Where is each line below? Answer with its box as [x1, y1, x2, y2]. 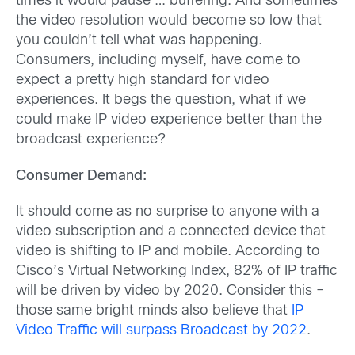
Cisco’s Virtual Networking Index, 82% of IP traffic [16, 264, 338, 278]
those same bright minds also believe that [16, 303, 292, 318]
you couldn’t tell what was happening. [16, 34, 262, 48]
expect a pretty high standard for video [16, 74, 269, 88]
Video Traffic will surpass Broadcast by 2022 [16, 323, 307, 338]
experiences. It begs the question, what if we [16, 94, 306, 108]
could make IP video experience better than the [16, 113, 322, 128]
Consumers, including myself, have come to [16, 54, 300, 68]
